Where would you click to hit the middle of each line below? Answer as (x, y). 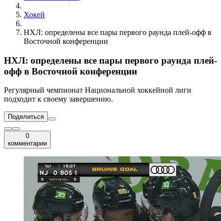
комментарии (27, 144)
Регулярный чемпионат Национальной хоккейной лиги (98, 90)
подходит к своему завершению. (58, 99)
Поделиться (26, 117)
